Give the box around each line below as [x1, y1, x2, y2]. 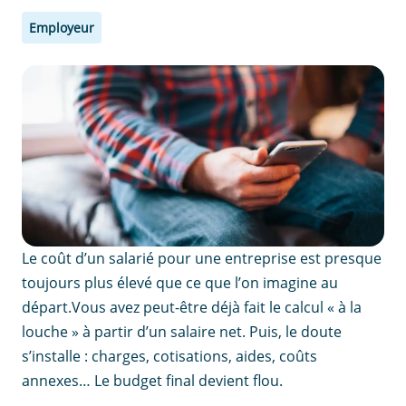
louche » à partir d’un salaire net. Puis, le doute [22, 322, 342, 342]
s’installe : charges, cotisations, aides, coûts [22, 346, 317, 366]
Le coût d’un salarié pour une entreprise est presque [22, 248, 382, 268]
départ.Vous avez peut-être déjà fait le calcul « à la [22, 297, 362, 317]
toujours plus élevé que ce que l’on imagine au [22, 273, 338, 293]
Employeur [29, 19, 94, 36]
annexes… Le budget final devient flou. [22, 371, 283, 391]
